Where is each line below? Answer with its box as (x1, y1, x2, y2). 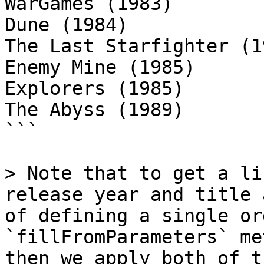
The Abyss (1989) (5, 99, 184, 120)
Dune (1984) (5, 14, 128, 35)
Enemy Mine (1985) (5, 57, 195, 78)
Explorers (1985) (5, 78, 184, 99)
